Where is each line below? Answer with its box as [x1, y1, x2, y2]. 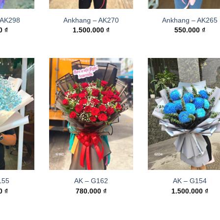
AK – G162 [74, 177, 109, 185]
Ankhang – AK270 [63, 16, 119, 24]
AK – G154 [172, 177, 207, 185]
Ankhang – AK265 [162, 16, 218, 24]
